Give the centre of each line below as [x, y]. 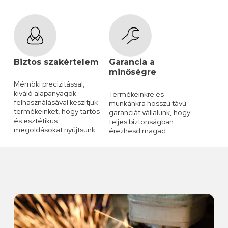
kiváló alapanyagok [45, 93]
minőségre [133, 72]
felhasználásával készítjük [56, 102]
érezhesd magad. [139, 130]
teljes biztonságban [141, 121]
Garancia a [132, 62]
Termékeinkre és [137, 94]
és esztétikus [36, 120]
